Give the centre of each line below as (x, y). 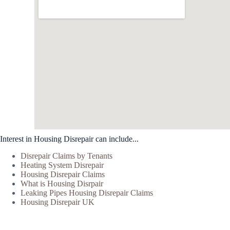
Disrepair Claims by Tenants (66, 156)
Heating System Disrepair (62, 165)
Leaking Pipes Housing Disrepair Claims (87, 193)
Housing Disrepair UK (57, 202)
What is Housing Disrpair (62, 184)
